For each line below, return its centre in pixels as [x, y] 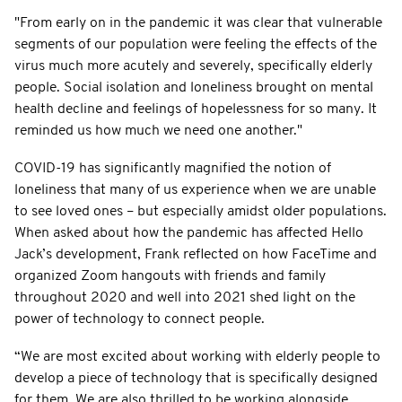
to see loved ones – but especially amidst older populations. [201, 211]
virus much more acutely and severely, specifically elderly [193, 66]
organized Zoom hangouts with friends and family [170, 276]
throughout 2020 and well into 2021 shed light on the [185, 297]
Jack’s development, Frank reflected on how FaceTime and [196, 254]
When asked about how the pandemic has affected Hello [189, 233]
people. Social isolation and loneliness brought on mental [194, 87]
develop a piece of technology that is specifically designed [196, 378]
